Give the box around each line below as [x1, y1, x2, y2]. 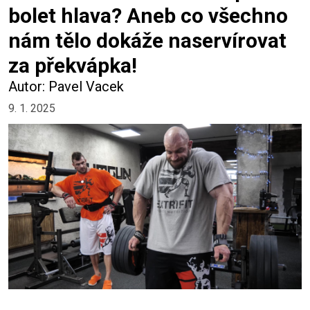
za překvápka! [8, 53, 137, 77]
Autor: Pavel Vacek [8, 78, 124, 95]
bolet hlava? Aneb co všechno [8, 3, 288, 28]
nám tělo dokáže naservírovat [8, 28, 286, 53]
